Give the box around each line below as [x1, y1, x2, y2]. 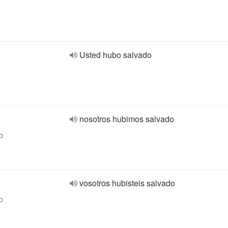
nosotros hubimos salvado [79, 113, 174, 125]
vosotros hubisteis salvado [79, 177, 175, 189]
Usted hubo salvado [79, 49, 152, 61]
